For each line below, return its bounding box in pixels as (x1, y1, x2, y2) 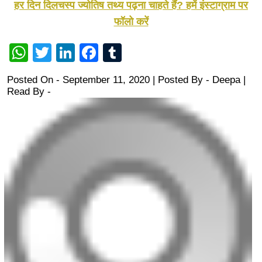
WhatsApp (28, 42, 115, 64)
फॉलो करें (113, 16, 149, 28)
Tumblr (122, 42, 180, 64)
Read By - (7, 86, 51, 98)
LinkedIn (75, 42, 146, 64)
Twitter (51, 42, 107, 64)
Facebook (98, 42, 181, 64)
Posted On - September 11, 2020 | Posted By (7, 74, 206, 86)
